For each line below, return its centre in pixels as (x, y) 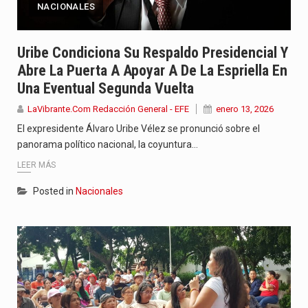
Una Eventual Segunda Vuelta (106, 88)
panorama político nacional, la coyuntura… (108, 144)
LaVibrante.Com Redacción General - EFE (108, 109)
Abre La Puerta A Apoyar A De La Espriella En (152, 70)
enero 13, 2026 (245, 109)
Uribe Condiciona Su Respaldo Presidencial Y (153, 52)
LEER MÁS (36, 165)
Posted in (54, 191)
